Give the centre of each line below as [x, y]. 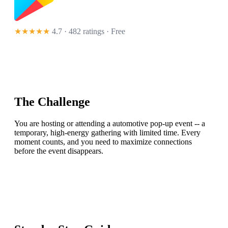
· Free [115, 32]
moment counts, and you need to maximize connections [103, 142]
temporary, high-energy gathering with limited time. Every [107, 133]
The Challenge [52, 102]
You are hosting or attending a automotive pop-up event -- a [110, 124]
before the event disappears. [59, 151]
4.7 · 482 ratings [78, 32]
